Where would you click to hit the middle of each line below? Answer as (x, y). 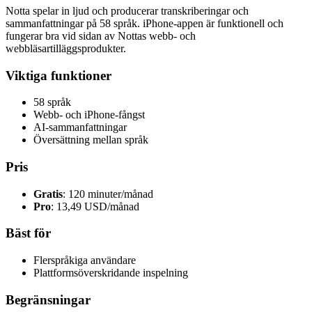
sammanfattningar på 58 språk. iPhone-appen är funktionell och (145, 23)
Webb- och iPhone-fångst (89, 115)
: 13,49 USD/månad (95, 206)
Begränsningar (48, 299)
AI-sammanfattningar (80, 127)
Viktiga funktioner (58, 75)
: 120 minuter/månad (108, 194)
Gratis (48, 194)
